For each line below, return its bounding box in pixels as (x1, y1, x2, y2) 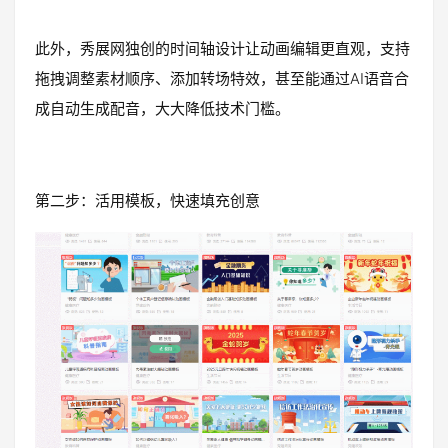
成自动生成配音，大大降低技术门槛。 (35, 99, 290, 119)
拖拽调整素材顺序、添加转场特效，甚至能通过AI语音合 (35, 69, 409, 89)
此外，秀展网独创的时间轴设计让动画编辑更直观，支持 (35, 39, 410, 59)
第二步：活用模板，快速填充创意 (35, 191, 260, 211)
